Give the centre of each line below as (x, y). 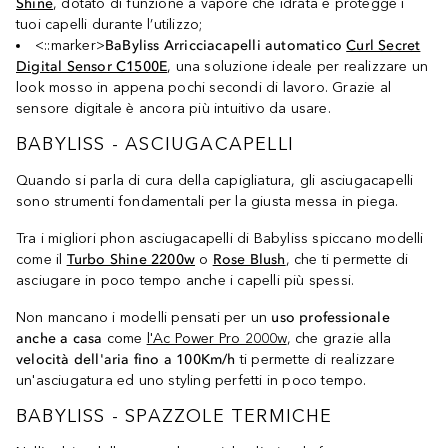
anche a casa (59, 339)
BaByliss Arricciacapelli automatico (226, 46)
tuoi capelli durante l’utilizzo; (109, 25)
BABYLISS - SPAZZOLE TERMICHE (174, 415)
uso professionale (330, 318)
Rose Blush (249, 260)
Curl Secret (383, 46)
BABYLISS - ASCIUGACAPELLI (155, 144)
